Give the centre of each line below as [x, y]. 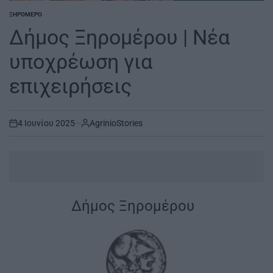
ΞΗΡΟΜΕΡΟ [26, 14]
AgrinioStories [116, 123]
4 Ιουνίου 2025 [46, 123]
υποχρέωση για [81, 61]
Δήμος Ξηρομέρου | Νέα [119, 37]
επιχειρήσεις [70, 86]
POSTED [20, 18]
